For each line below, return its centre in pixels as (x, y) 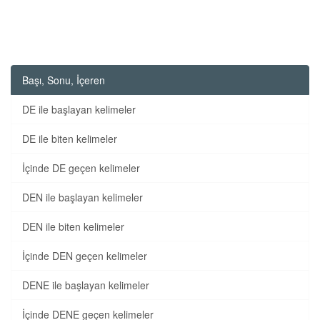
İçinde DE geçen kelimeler (81, 168)
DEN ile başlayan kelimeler (82, 197)
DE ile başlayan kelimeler (79, 109)
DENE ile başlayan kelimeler (86, 285)
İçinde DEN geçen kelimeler (85, 256)
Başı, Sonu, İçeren (64, 80)
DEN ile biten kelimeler (73, 226)
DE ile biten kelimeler (70, 139)
